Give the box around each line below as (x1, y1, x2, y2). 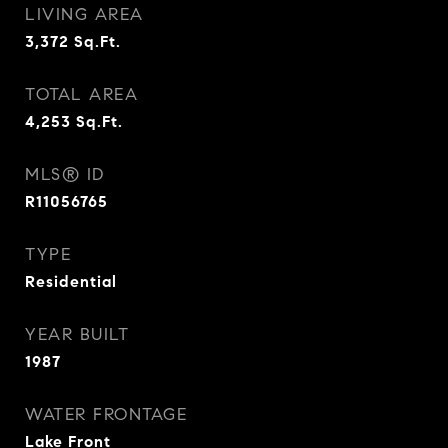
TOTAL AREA (25, 84, 138, 105)
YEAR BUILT (25, 324, 129, 345)
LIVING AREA (25, 4, 144, 25)
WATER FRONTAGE (25, 404, 187, 425)
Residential (25, 272, 117, 291)
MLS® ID (25, 164, 105, 185)
